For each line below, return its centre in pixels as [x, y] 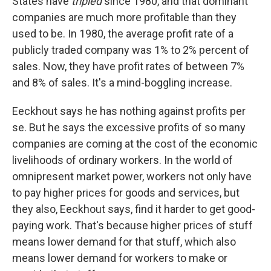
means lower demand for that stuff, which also [124, 242]
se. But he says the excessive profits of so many [129, 127]
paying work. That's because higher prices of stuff [132, 225]
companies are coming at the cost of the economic [135, 144]
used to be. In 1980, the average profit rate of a [123, 34]
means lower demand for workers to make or [120, 258]
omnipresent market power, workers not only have [132, 176]
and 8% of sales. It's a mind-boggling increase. [122, 83]
